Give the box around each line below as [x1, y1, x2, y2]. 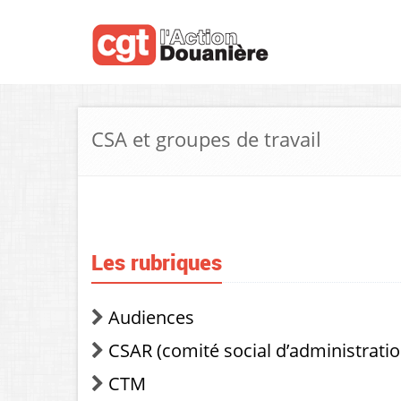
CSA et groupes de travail [91, 125, 321, 152]
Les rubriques [91, 248, 222, 277]
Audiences [108, 305, 194, 329]
